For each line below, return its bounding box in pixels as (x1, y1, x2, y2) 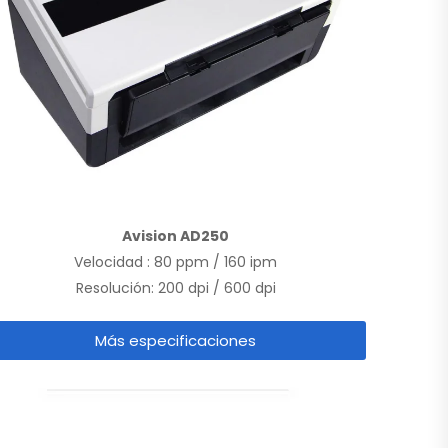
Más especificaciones (95, 330, 257, 352)
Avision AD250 (122, 226, 230, 247)
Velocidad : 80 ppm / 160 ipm (74, 252, 278, 273)
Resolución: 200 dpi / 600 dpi (75, 278, 276, 299)
